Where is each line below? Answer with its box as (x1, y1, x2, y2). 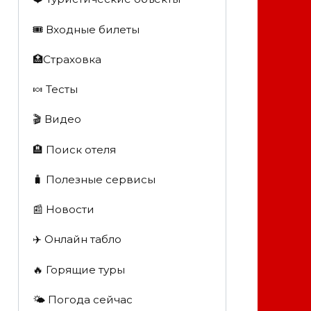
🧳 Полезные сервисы (32, 172, 155, 186)
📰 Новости (32, 203, 94, 217)
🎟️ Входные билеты (32, 22, 140, 36)
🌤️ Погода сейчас (32, 292, 133, 306)
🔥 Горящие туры (32, 262, 125, 276)
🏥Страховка (32, 52, 101, 66)
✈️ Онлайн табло (32, 233, 121, 246)
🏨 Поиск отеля (32, 142, 116, 156)
